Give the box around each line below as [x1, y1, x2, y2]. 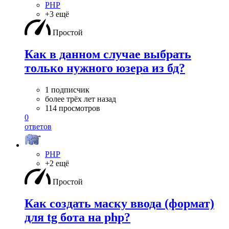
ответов [25, 122, 52, 131]
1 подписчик [45, 85, 89, 95]
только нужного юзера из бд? [25, 61, 185, 75]
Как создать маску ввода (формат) [25, 197, 214, 211]
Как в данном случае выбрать [25, 48, 191, 61]
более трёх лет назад [45, 95, 116, 104]
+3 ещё [45, 10, 69, 19]
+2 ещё [45, 159, 69, 168]
